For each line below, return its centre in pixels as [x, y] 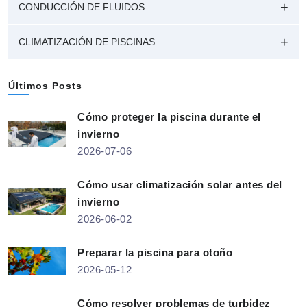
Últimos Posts [45, 85]
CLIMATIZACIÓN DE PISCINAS [87, 41]
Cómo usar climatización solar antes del [180, 184]
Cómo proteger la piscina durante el [169, 116]
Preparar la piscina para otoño [155, 252]
